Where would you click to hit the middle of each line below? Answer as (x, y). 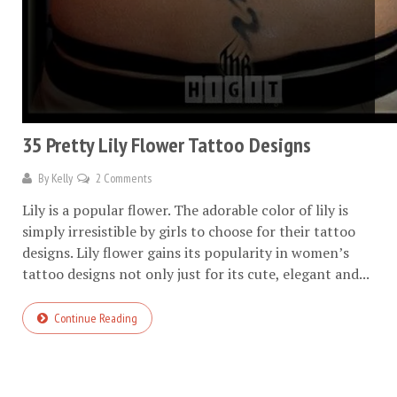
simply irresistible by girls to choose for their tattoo (189, 231)
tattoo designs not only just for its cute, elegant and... (196, 273)
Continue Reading (96, 318)
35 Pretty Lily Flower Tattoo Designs (167, 144)
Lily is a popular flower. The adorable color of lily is (185, 210)
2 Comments (124, 178)
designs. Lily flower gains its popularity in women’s (186, 252)
